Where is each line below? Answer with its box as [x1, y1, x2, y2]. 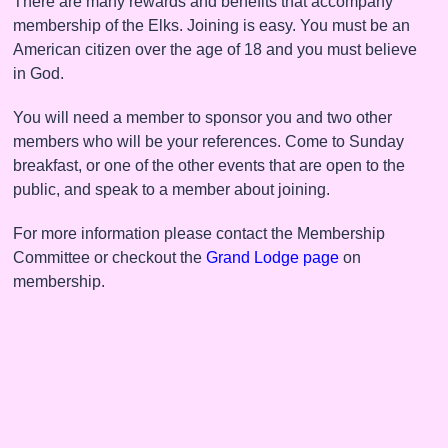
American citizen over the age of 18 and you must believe [13, 41, 417, 58]
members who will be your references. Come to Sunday [13, 133, 404, 150]
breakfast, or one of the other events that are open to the [13, 157, 405, 174]
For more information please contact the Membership [13, 225, 385, 242]
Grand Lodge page [206, 249, 339, 266]
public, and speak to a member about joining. [13, 181, 330, 198]
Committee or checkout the [13, 249, 206, 266]
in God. [13, 65, 64, 82]
